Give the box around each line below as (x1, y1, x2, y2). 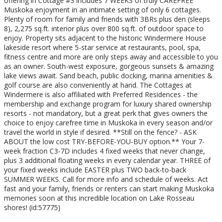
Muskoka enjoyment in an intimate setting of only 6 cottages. (4, 5, 201, 15)
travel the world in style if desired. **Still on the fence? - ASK (4, 127, 197, 137)
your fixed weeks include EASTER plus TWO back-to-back (4, 165, 186, 175)
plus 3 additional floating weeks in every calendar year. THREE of (4, 156, 211, 166)
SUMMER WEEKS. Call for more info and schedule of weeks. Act (4, 174, 208, 184)
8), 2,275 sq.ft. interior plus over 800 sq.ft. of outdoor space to (4, 24, 204, 34)
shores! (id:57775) (4, 203, 60, 213)
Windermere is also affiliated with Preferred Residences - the (4, 90, 198, 100)
